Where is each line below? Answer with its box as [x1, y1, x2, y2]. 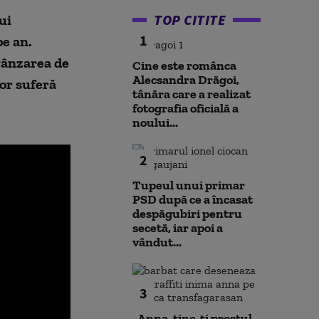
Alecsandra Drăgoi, [132, 72, 239, 88]
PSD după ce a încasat [132, 192, 253, 207]
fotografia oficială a [132, 100, 239, 116]
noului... [132, 115, 178, 130]
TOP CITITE [154, 11, 226, 28]
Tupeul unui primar [132, 177, 245, 193]
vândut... [132, 234, 182, 250]
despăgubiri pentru [132, 206, 242, 221]
